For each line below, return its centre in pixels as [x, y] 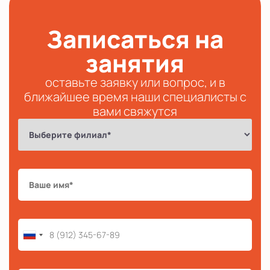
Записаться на [135, 39]
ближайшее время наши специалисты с [135, 97]
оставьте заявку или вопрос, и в [135, 83]
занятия [135, 63]
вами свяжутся [135, 111]
